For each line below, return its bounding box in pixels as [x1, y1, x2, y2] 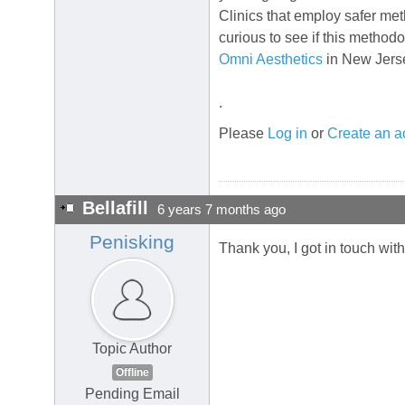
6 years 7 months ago [157, 202, 286, 218]
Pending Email [84, 386, 180, 402]
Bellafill [82, 198, 148, 219]
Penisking [89, 231, 174, 254]
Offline [115, 366, 149, 380]
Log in [268, 126, 307, 142]
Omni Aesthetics [219, 52, 323, 68]
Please [219, 126, 268, 142]
